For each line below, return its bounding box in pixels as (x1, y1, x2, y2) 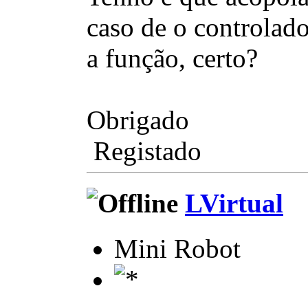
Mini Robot (114, 234, 241, 264)
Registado (87, 135, 201, 166)
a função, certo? (87, 43, 258, 73)
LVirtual (185, 188, 283, 219)
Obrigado (87, 104, 189, 135)
